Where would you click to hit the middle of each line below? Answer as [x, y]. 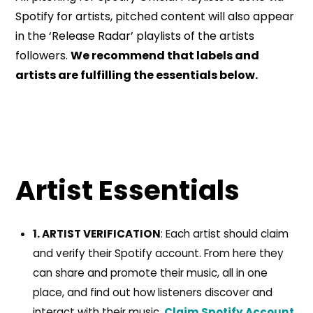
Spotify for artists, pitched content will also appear [155, 16]
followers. [43, 56]
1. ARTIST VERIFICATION [96, 234]
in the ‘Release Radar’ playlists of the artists [135, 36]
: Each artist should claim [224, 234]
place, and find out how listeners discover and [152, 293]
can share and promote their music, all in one [150, 273]
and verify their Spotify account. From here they [158, 254]
